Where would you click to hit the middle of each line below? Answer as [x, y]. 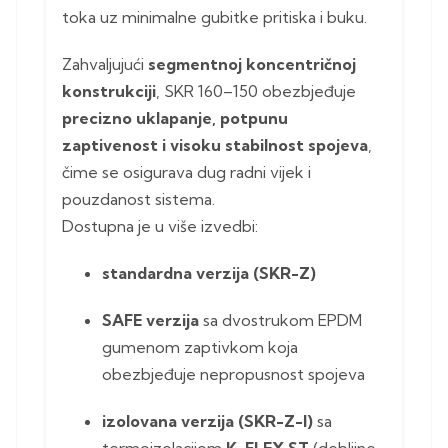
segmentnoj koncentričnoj [252, 64]
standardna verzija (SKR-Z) [209, 273]
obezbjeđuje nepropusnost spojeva [233, 374]
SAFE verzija [150, 320]
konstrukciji [109, 91]
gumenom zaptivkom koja [200, 347]
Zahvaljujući [105, 64]
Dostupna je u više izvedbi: [160, 226]
